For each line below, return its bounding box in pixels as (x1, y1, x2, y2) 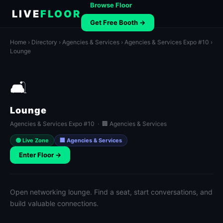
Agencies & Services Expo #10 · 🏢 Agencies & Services (10, 120, 167, 127)
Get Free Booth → (90, 18, 145, 26)
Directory (31, 38, 57, 46)
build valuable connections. (10, 199, 99, 208)
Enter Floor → (19, 151, 61, 159)
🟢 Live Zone (15, 137, 49, 144)
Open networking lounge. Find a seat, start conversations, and (10, 188, 213, 196)
